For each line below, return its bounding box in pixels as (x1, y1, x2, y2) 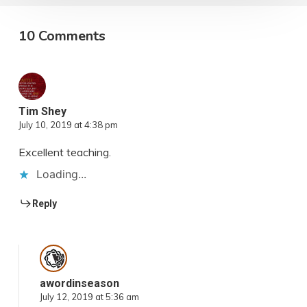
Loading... (36, 167, 86, 182)
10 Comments (18, 27, 106, 46)
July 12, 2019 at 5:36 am (39, 291, 139, 303)
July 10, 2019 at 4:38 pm (18, 119, 118, 131)
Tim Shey (18, 105, 66, 119)
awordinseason (39, 277, 119, 291)
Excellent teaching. (18, 145, 111, 160)
